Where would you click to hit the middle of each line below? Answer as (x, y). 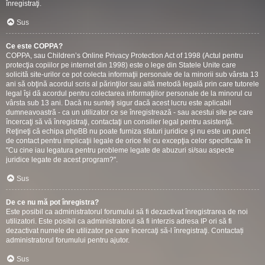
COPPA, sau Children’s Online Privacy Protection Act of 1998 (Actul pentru (125, 56)
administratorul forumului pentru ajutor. (68, 240)
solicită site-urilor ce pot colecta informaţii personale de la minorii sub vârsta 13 (132, 75)
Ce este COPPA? (34, 46)
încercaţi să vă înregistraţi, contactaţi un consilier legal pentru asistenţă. (120, 122)
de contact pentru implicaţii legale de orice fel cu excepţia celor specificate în (128, 141)
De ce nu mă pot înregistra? (52, 202)
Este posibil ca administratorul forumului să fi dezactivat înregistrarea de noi (127, 212)
